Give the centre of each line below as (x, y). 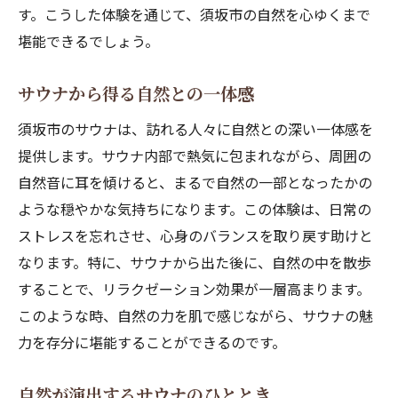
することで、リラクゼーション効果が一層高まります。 (194, 289)
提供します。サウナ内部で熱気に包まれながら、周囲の (195, 155)
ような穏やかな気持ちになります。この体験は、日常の (195, 209)
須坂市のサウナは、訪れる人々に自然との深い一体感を (195, 129)
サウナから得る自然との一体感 (136, 93)
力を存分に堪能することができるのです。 (152, 342)
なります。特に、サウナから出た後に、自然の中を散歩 (195, 262)
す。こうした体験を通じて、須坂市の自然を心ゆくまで (194, 14)
